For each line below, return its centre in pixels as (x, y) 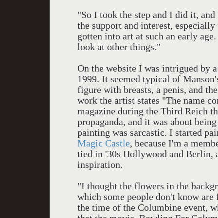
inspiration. (100, 164)
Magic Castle (104, 143)
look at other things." (119, 47)
